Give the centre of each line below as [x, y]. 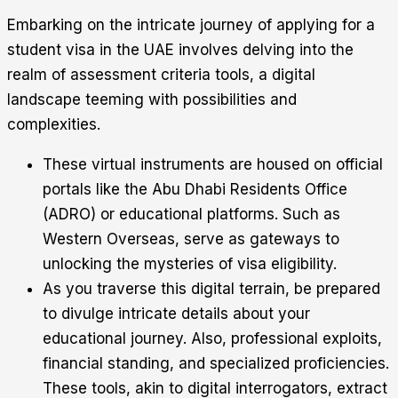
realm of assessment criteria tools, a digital [161, 75]
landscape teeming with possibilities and [152, 100]
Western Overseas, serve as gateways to [191, 239]
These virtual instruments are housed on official [213, 165]
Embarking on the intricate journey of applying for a [191, 25]
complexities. [54, 125]
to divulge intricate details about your [176, 314]
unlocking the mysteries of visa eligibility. [190, 264]
